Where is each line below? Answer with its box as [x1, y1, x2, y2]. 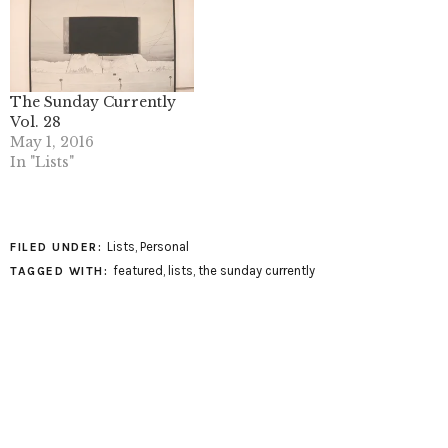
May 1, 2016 [10, 132, 94, 151]
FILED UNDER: [10, 239, 107, 254]
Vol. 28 [10, 112, 61, 131]
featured [112, 262, 163, 278]
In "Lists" [10, 152, 74, 171]
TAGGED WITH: [10, 263, 113, 278]
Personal [139, 238, 189, 254]
